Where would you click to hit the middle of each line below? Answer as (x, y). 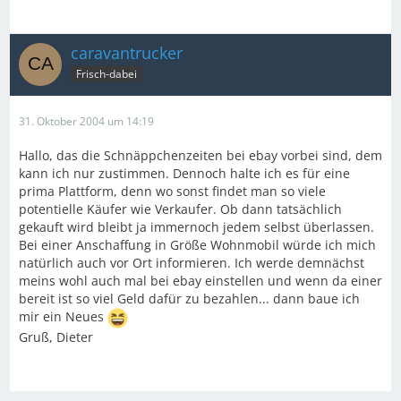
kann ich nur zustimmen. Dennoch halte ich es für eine (184, 173)
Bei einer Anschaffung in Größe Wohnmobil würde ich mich (197, 245)
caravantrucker (127, 53)
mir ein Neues (63, 317)
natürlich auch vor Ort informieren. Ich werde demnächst (192, 263)
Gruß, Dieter (56, 337)
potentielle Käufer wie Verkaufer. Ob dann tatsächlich (180, 209)
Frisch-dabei (107, 73)
